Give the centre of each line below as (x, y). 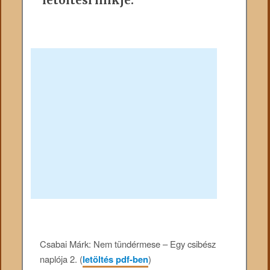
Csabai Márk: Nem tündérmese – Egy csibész (128, 244)
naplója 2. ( (61, 259)
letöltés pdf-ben (116, 259)
